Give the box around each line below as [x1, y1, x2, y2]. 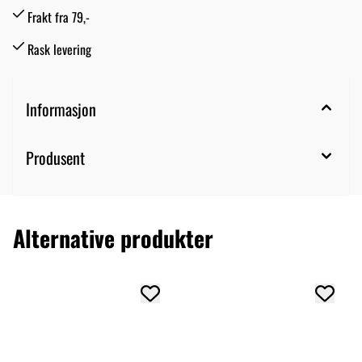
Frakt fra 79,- [27, 6, 90, 27]
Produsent [26, 145, 85, 170]
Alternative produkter [13, 221, 213, 255]
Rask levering [27, 39, 91, 59]
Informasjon [26, 96, 96, 121]
